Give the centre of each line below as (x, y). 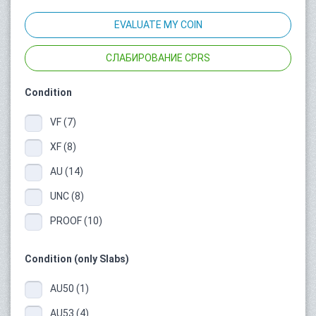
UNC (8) (67, 196)
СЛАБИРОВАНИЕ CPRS (158, 57)
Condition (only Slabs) (77, 259)
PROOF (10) (76, 220)
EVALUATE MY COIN (158, 24)
